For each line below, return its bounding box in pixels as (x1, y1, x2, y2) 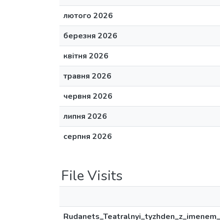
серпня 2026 (63, 131, 112, 142)
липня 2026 (63, 111, 107, 122)
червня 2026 (63, 91, 112, 102)
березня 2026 (63, 30, 117, 41)
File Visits (61, 166, 123, 185)
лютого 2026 (63, 10, 113, 21)
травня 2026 (63, 71, 111, 82)
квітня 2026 (63, 51, 109, 61)
